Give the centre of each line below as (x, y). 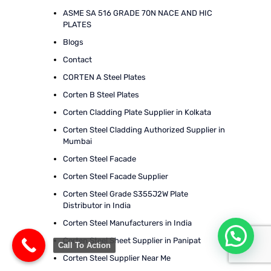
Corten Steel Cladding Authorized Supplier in (144, 130)
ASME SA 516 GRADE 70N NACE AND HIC (137, 13)
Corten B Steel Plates (101, 95)
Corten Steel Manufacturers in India (127, 223)
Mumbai (77, 141)
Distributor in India (96, 205)
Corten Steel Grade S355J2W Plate (125, 194)
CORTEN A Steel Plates (104, 77)
